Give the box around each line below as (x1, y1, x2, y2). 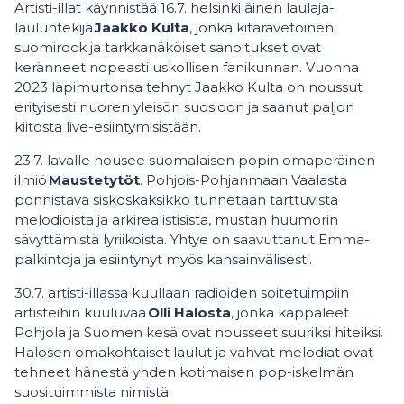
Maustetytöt (49, 171, 140, 189)
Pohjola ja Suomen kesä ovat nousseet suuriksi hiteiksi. (14, 324, 383, 342)
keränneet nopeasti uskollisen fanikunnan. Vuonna (14, 59, 359, 77)
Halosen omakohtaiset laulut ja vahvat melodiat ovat (14, 344, 373, 362)
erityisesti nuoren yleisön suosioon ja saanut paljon (14, 98, 354, 116)
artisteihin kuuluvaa (14, 304, 148, 322)
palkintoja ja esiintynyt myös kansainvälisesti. (14, 251, 316, 269)
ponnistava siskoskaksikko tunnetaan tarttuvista (14, 191, 338, 209)
